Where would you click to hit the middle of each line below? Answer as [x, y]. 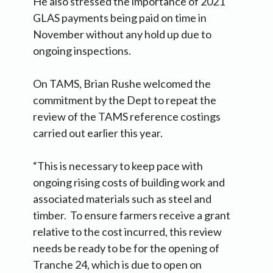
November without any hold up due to [122, 34]
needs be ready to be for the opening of [126, 248]
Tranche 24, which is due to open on [117, 265]
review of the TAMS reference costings [127, 117]
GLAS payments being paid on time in [120, 18]
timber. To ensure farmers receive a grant [132, 215]
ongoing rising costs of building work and [129, 183]
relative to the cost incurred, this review [127, 232]
